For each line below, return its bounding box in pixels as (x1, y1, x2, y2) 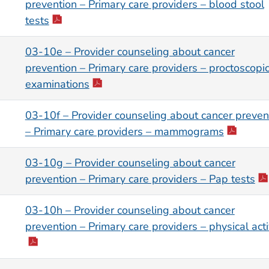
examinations (25, 77, 89, 92)
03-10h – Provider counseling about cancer (25, 203, 235, 218)
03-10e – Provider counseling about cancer (25, 44, 235, 59)
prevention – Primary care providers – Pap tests (25, 172, 255, 187)
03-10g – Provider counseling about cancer (25, 156, 235, 171)
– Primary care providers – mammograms (25, 124, 224, 139)
